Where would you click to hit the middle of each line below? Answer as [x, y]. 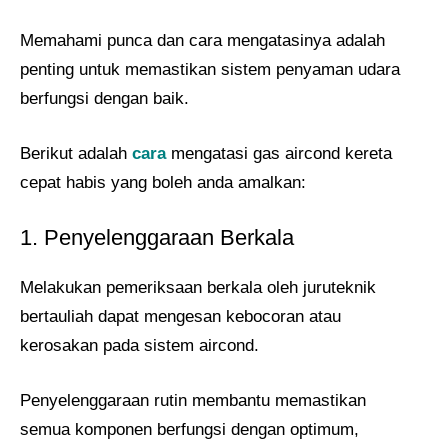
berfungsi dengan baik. [104, 99]
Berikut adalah [76, 153]
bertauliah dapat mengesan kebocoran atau [180, 317]
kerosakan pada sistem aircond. [139, 346]
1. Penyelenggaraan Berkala [157, 238]
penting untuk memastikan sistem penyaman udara [210, 70]
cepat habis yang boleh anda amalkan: [163, 182]
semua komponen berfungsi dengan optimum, [189, 429]
